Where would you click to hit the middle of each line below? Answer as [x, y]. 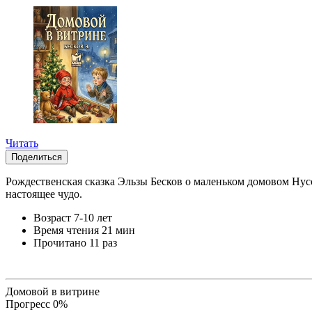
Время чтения [66, 231]
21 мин [118, 231]
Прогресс [29, 304]
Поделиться [37, 157]
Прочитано [60, 243]
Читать [22, 143]
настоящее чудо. [44, 194]
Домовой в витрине [53, 292]
